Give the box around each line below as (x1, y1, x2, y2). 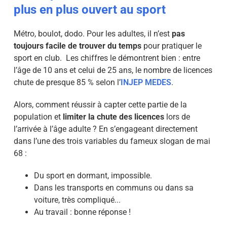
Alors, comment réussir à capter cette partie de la (13, 100, 187, 109)
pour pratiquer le (141, 41, 202, 51)
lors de (164, 112, 190, 122)
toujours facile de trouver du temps (13, 41, 141, 51)
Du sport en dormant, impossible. (33, 171, 152, 180)
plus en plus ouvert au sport (13, 3, 166, 17)
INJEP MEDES (120, 78, 171, 87)
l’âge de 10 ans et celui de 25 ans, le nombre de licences (13, 65, 212, 75)
